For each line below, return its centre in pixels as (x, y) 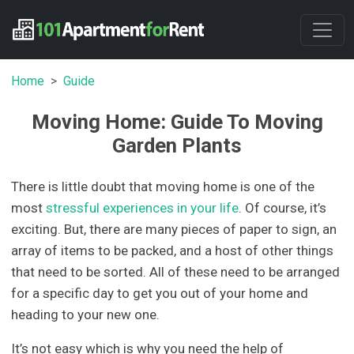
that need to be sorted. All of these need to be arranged (176, 271)
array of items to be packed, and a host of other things (173, 250)
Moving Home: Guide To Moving (177, 121)
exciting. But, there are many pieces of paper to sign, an (174, 229)
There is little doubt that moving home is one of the (163, 186)
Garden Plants (177, 145)
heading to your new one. (86, 314)
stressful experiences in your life (143, 207)
